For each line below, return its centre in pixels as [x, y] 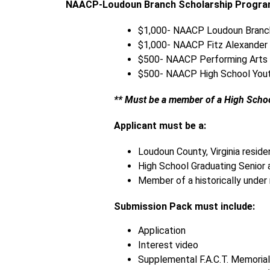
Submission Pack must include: [185, 206]
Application [162, 231]
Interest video [170, 245]
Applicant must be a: [160, 126]
